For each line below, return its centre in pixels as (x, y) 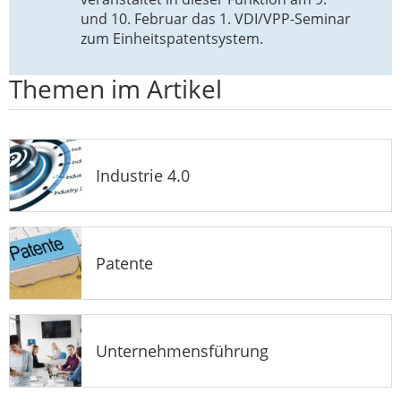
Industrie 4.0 (143, 175)
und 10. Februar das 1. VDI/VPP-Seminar (216, 18)
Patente (124, 263)
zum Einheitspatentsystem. (172, 38)
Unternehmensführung (182, 350)
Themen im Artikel (115, 88)
